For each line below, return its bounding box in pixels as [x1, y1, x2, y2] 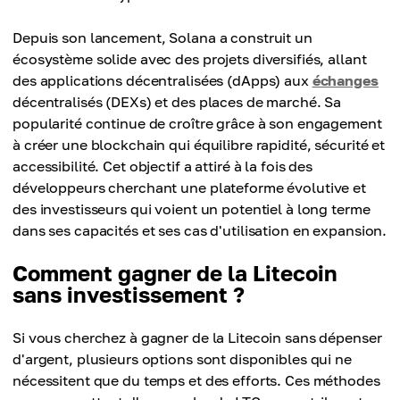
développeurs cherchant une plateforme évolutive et [12, 179, 367, 196]
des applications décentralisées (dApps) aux [12, 71, 312, 89]
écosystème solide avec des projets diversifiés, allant [12, 50, 367, 68]
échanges [312, 71, 379, 89]
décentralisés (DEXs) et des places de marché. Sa [12, 93, 342, 111]
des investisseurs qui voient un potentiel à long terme [12, 200, 371, 218]
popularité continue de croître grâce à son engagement [12, 114, 382, 132]
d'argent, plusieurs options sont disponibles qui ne [12, 350, 352, 368]
